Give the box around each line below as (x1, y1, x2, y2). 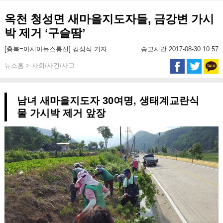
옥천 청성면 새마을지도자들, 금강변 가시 (4, 12, 214, 25)
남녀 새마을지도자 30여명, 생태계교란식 (16, 95, 199, 106)
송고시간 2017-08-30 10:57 (141, 45, 219, 53)
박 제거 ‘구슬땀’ (4, 26, 85, 39)
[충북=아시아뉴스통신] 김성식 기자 (4, 45, 107, 53)
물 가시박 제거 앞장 (16, 108, 106, 118)
